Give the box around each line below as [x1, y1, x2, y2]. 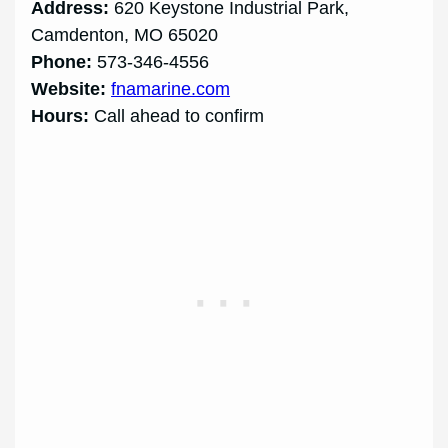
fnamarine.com [111, 79, 231, 100]
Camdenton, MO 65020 [31, 25, 219, 46]
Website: [31, 79, 107, 100]
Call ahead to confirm [89, 106, 265, 127]
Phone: [31, 52, 93, 73]
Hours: [31, 106, 90, 127]
